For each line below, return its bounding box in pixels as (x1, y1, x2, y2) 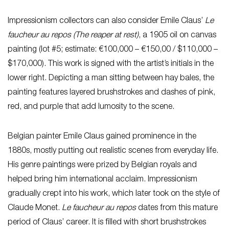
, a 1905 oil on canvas (139, 32, 216, 40)
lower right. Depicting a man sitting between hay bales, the (8, 75, 214, 83)
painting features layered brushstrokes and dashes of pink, (8, 89, 215, 97)
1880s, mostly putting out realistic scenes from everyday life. (8, 147, 218, 155)
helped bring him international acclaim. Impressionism (8, 176, 197, 184)
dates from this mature (138, 204, 218, 213)
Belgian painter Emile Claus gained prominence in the (8, 133, 196, 141)
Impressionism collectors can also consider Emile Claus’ (8, 17, 205, 26)
